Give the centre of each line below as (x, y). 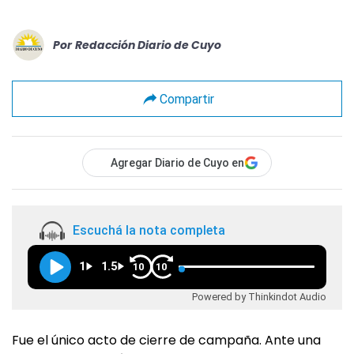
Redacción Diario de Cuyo (148, 45)
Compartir (186, 99)
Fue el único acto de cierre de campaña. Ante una (166, 340)
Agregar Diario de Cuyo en (177, 163)
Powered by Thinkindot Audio (259, 296)
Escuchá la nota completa (149, 231)
